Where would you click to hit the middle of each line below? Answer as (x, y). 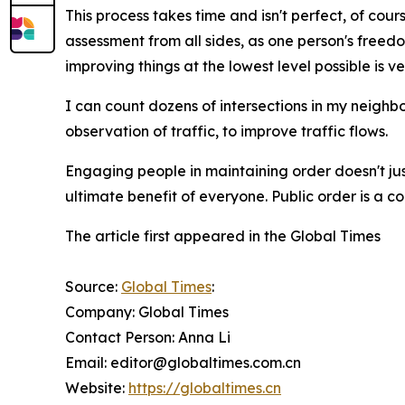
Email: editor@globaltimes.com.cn (183, 363)
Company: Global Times (147, 312)
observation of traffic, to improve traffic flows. (226, 132)
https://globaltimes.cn (205, 388)
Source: (93, 287)
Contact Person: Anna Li (148, 338)
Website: (97, 388)
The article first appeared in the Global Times (223, 236)
